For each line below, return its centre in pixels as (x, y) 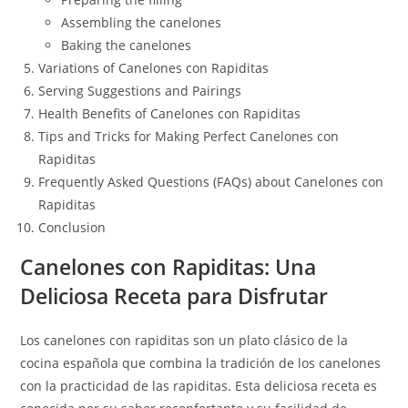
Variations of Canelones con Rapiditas (154, 68)
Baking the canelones (127, 45)
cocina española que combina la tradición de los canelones (201, 363)
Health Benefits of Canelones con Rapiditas (170, 113)
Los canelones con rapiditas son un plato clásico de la (184, 340)
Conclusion (72, 227)
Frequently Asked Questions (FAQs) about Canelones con (211, 182)
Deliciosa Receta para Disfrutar (174, 296)
